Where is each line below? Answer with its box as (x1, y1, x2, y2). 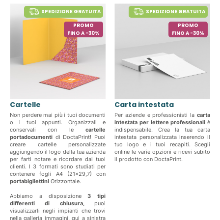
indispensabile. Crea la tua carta (114, 126, 210, 133)
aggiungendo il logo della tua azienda (10, 148, 106, 155)
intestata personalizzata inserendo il (114, 134, 210, 140)
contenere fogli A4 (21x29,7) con (10, 170, 106, 177)
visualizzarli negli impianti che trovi (10, 207, 106, 214)
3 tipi (87, 192, 106, 199)
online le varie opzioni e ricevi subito (114, 148, 210, 155)
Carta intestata (114, 100, 174, 110)
